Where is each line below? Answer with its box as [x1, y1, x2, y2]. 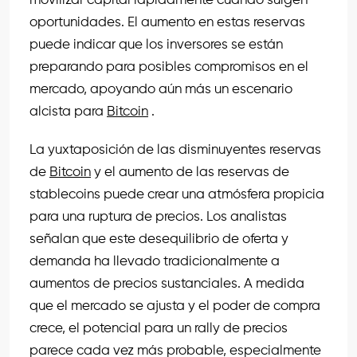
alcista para [29, 105, 107, 120]
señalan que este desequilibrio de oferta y [29, 233, 288, 247]
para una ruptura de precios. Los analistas [29, 210, 287, 225]
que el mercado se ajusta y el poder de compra [29, 300, 320, 314]
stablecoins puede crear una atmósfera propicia [29, 188, 324, 202]
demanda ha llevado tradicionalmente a [29, 255, 280, 269]
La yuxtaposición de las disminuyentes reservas [29, 143, 321, 158]
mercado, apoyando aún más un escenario [29, 83, 292, 97]
